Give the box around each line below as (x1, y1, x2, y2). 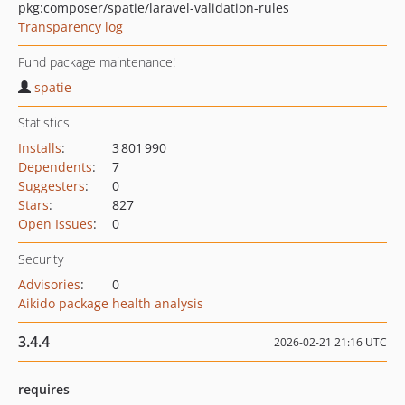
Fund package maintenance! (18, 53, 175, 71)
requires (18, 381, 70, 398)
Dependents (18, 158, 92, 175)
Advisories (18, 276, 80, 293)
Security (18, 250, 63, 268)
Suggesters (18, 177, 85, 194)
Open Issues (18, 215, 93, 232)
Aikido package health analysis (18, 295, 203, 312)
